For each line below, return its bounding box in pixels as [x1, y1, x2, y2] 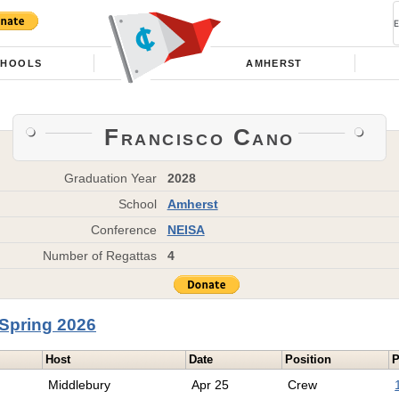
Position [285, 353, 332, 367]
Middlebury [48, 378, 111, 393]
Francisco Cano [104, 124, 295, 150]
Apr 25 [191, 378, 230, 393]
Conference [91, 222, 157, 237]
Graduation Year [64, 170, 157, 185]
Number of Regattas [43, 248, 157, 263]
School [118, 196, 157, 211]
